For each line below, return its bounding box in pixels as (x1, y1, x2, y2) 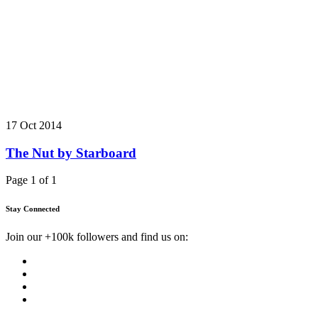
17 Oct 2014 (6, 119, 62, 131)
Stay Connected (6, 204, 60, 214)
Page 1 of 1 (6, 174, 57, 187)
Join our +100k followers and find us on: (6, 231, 188, 243)
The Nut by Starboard (6, 145, 136, 160)
